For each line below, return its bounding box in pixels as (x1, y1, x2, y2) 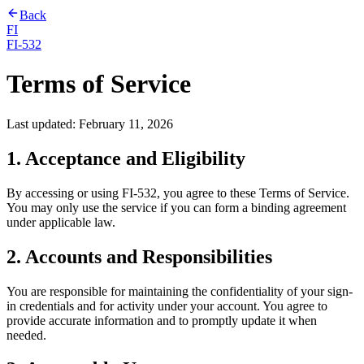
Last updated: (6, 116, 79, 131)
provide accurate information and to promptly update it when (6, 313, 317, 327)
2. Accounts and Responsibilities (6, 245, 272, 267)
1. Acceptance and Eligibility (6, 147, 245, 169)
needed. (6, 327, 46, 342)
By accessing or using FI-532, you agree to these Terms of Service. (6, 185, 349, 200)
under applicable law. (6, 214, 115, 229)
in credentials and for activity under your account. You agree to (6, 298, 327, 313)
